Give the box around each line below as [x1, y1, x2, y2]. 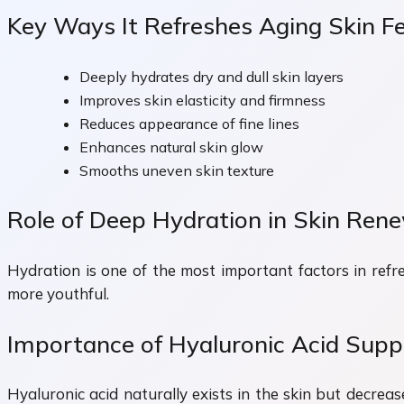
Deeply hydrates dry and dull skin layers [79, 67, 344, 86]
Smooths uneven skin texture [79, 161, 274, 179]
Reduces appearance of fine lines [79, 114, 299, 133]
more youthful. [7, 283, 109, 303]
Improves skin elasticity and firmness [79, 90, 326, 109]
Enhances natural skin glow [79, 137, 263, 156]
